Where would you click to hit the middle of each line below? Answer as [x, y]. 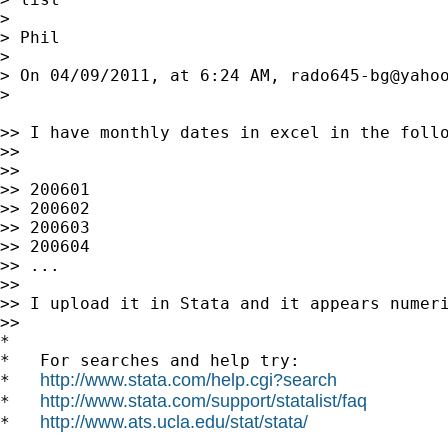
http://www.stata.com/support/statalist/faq [203, 400]
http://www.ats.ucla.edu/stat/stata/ [174, 421]
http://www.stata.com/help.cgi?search [188, 379]
